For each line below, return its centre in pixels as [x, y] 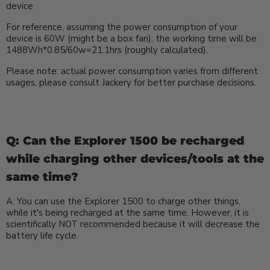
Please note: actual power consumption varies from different [132, 71]
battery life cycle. [42, 235]
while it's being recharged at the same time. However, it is [127, 212]
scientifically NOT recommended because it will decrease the [133, 224]
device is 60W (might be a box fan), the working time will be [131, 38]
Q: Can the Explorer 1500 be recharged [125, 140]
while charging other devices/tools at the [135, 159]
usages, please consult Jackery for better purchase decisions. [131, 82]
